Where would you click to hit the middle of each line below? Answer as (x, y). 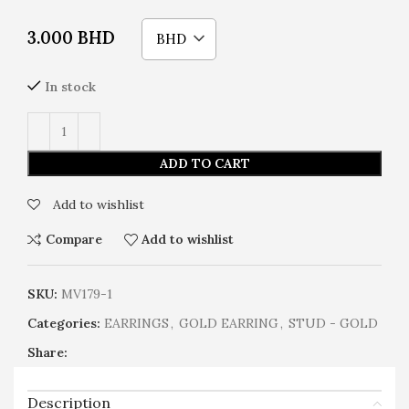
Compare (73, 240)
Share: (47, 352)
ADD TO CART (204, 163)
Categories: (64, 323)
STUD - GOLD (333, 323)
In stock (70, 86)
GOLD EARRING (229, 323)
